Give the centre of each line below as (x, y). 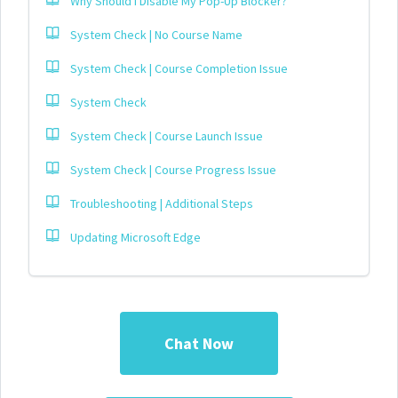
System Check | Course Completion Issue (179, 68)
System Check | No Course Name (156, 34)
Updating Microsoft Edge (135, 237)
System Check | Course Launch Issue (167, 135)
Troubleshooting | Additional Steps (162, 203)
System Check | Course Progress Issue (173, 169)
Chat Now (199, 343)
